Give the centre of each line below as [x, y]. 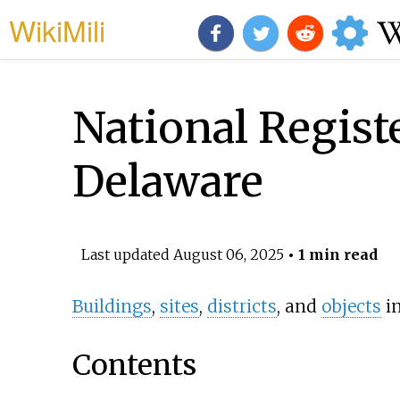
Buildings [112, 307]
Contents [134, 365]
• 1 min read [330, 254]
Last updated [127, 254]
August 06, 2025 [228, 254]
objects [351, 307]
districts [242, 307]
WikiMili [57, 29]
